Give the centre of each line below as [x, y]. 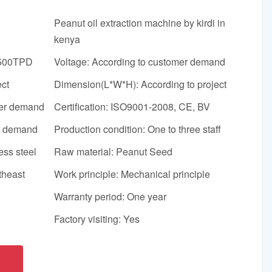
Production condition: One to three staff [138, 129]
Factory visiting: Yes [97, 219]
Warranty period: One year [110, 197]
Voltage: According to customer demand [140, 62]
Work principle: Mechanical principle [132, 174]
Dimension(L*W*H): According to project [141, 84]
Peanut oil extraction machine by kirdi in [140, 23]
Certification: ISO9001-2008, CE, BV [132, 107]
